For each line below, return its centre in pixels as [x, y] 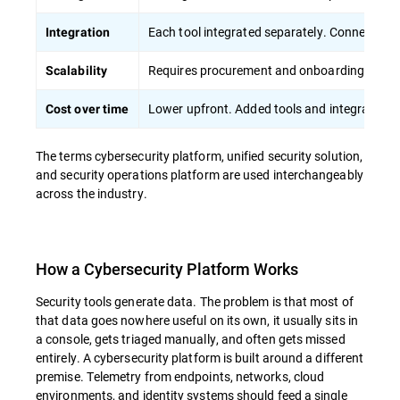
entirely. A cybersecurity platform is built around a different [200, 358]
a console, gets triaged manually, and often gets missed [191, 339]
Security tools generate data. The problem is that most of [195, 301]
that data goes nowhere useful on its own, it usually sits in [197, 320]
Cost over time [87, 109]
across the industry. [92, 193]
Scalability [76, 71]
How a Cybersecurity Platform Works [167, 269]
